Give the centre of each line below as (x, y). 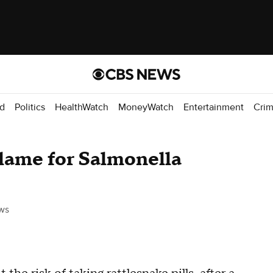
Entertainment (214, 107)
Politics (30, 107)
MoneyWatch (146, 107)
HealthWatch (82, 107)
